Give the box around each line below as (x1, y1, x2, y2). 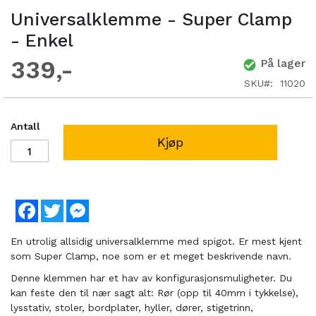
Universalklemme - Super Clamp (11, 9, 292, 30)
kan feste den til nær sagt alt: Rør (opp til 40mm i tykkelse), (11, 287, 298, 299)
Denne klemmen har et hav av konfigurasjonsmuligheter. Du (11, 272, 292, 284)
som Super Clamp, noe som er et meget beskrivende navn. (11, 250, 291, 262)
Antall (11, 121, 40, 133)
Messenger (89, 200, 139, 212)
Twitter (63, 200, 97, 212)
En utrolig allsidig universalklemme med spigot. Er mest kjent (11, 236, 302, 248)
